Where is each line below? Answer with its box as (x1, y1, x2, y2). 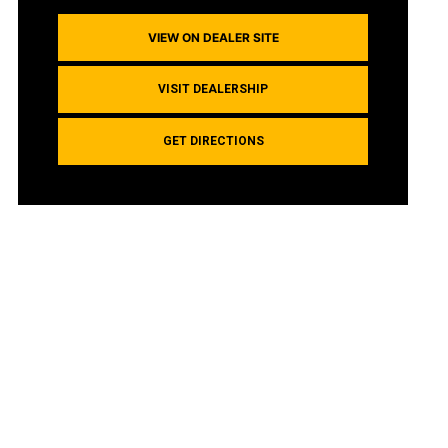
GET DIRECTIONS (162, 133, 264, 148)
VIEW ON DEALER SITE (147, 29, 279, 45)
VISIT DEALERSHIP (158, 81, 268, 96)
